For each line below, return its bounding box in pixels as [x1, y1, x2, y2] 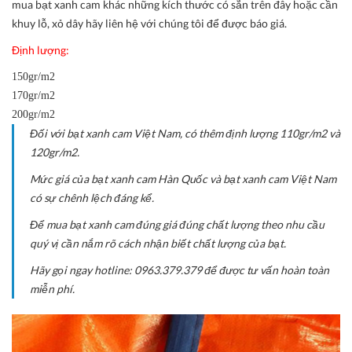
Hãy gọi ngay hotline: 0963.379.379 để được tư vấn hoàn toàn [30, 262, 329, 277]
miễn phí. [30, 281, 75, 295]
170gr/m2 [12, 89, 55, 101]
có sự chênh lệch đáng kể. [30, 190, 154, 204]
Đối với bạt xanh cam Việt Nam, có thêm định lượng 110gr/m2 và [30, 126, 340, 140]
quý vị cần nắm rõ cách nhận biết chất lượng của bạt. [30, 236, 286, 250]
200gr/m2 [12, 108, 55, 120]
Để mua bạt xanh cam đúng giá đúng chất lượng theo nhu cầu [30, 217, 324, 231]
